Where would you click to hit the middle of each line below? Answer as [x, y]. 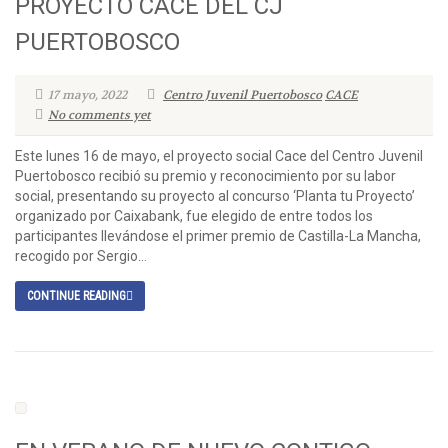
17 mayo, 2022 [87, 95]
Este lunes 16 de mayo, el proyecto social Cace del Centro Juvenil [219, 156]
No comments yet [99, 115]
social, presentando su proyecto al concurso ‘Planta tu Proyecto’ [215, 196]
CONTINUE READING [76, 296]
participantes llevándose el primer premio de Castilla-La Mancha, [218, 236]
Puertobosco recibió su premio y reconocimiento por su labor [205, 176]
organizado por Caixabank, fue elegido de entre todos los [194, 216]
